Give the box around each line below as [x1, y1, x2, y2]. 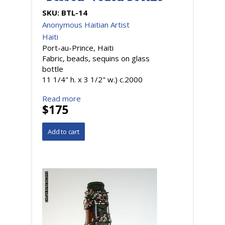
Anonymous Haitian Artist [42, 19, 130, 30]
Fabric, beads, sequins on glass [42, 53, 150, 63]
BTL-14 [61, 7, 87, 18]
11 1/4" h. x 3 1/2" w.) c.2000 [42, 74, 143, 84]
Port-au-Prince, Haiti [42, 42, 114, 53]
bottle [42, 63, 63, 74]
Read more [42, 93, 81, 103]
